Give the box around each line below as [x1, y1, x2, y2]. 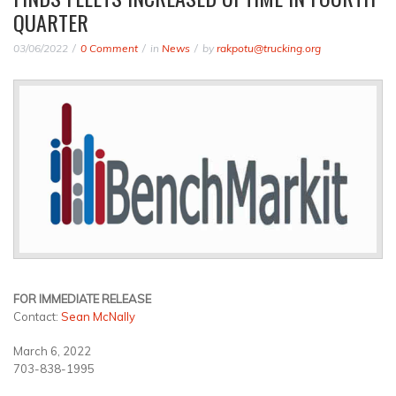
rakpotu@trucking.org [217, 42, 321, 55]
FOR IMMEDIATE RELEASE [13, 291, 164, 306]
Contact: [13, 308, 61, 324]
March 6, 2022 [13, 344, 348, 359]
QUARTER [13, 6, 88, 38]
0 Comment [80, 42, 138, 55]
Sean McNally [61, 308, 135, 324]
